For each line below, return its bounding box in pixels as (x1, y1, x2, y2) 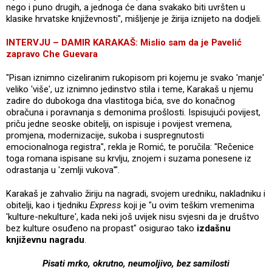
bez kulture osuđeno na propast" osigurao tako (6, 222, 197, 234)
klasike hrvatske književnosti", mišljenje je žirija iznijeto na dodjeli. (6, 13, 262, 24)
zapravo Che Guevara (6, 48, 98, 59)
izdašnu (197, 222, 231, 234)
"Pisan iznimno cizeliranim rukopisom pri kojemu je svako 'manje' (6, 72, 264, 83)
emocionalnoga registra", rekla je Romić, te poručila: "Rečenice (6, 141, 254, 152)
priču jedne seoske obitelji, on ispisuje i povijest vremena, (6, 118, 232, 129)
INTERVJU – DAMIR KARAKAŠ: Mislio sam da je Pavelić (6, 36, 242, 48)
